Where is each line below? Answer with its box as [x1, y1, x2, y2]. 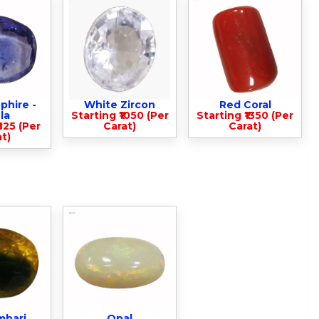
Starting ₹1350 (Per [197, 109, 293, 122]
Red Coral [219, 98, 271, 111]
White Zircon [84, 98, 155, 111]
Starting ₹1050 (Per [70, 109, 169, 122]
